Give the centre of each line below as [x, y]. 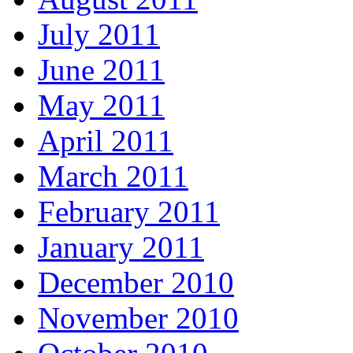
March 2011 [113, 176]
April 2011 [106, 140]
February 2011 [129, 211]
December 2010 [136, 282]
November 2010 [138, 318]
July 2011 [99, 34]
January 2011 [121, 247]
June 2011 [101, 69]
